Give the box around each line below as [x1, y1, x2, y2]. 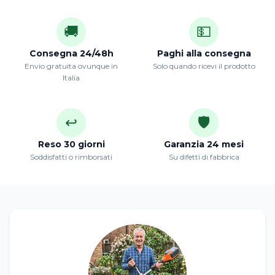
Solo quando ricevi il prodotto [152, 61, 255, 71]
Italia [63, 73, 80, 82]
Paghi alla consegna [157, 48, 251, 59]
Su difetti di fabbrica [168, 152, 239, 161]
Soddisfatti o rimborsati [30, 152, 112, 161]
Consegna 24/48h [29, 48, 114, 59]
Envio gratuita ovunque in [25, 61, 118, 71]
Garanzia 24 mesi [164, 139, 244, 150]
